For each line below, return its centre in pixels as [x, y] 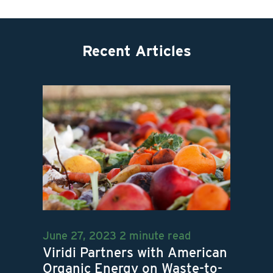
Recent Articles [136, 51]
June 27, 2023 [79, 236]
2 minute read [155, 236]
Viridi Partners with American [135, 253]
